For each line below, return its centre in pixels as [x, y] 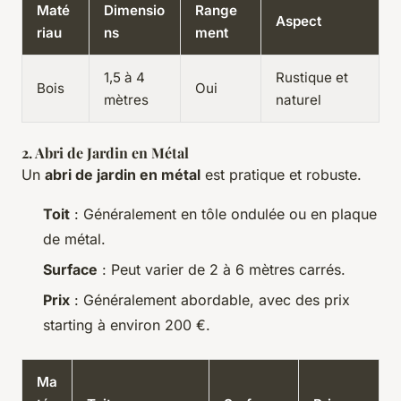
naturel [299, 99]
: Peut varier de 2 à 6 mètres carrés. [222, 270]
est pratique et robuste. [281, 174]
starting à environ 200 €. [127, 325]
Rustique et [312, 77]
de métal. [74, 239]
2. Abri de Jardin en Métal [105, 152]
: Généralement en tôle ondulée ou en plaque [223, 213]
